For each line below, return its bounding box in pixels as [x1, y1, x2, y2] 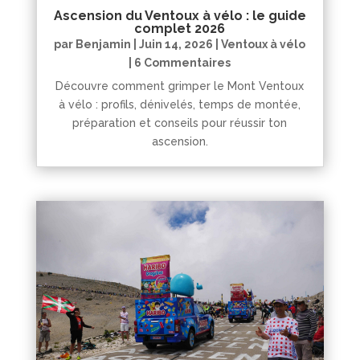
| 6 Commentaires [129, 56, 231, 70]
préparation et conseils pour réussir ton [72, 117, 288, 130]
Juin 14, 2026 [139, 38, 214, 51]
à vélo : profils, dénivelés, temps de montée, [59, 98, 301, 112]
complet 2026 [134, 21, 226, 37]
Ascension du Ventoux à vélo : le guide [53, 8, 306, 24]
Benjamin [76, 38, 132, 51]
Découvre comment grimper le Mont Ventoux [55, 80, 305, 93]
